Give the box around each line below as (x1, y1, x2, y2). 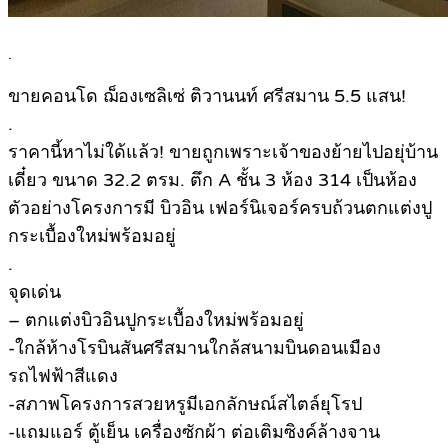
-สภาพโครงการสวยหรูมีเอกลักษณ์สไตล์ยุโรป (8, 393, 362, 416)
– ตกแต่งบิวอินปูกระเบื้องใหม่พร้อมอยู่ (8, 309, 304, 332)
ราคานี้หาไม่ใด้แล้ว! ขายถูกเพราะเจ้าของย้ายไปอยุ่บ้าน (8, 141, 438, 164)
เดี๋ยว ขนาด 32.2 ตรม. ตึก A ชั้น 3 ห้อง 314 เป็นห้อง (8, 169, 417, 192)
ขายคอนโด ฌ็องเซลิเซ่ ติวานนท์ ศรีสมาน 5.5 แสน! (8, 85, 406, 108)
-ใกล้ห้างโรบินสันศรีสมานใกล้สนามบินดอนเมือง (8, 337, 381, 360)
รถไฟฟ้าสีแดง (8, 365, 118, 388)
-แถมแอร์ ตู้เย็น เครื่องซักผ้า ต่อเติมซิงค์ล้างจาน (8, 421, 380, 444)
